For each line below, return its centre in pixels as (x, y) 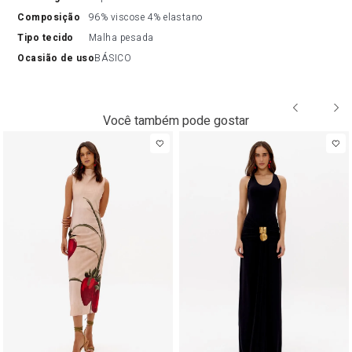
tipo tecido (49, 38)
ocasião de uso (60, 58)
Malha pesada (121, 38)
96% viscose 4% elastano (145, 17)
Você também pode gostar (176, 121)
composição (53, 17)
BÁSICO (113, 58)
